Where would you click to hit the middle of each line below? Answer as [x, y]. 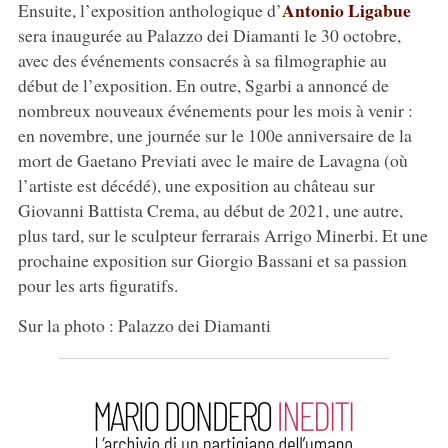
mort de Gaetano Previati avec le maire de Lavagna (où [212, 159]
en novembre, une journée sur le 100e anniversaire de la [214, 134]
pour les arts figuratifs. [97, 284]
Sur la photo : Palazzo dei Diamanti [144, 324]
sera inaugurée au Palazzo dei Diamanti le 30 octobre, [209, 34]
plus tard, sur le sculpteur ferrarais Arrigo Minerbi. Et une [222, 234]
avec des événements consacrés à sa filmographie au [202, 59]
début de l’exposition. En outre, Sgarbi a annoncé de [203, 84]
